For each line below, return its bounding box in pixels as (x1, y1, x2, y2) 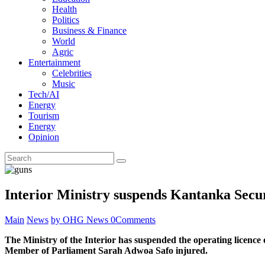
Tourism (28, 111, 59, 121)
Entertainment (28, 57, 80, 67)
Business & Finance (52, 25, 127, 35)
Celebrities (52, 68, 92, 78)
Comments (115, 214, 156, 225)
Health (52, 4, 77, 14)
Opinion (28, 132, 59, 142)
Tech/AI (28, 89, 59, 99)
